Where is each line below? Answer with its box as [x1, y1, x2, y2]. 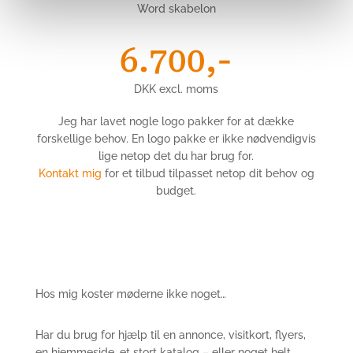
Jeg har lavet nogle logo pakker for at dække [58, 115, 295, 128]
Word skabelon [136, 2, 216, 15]
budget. [156, 184, 197, 197]
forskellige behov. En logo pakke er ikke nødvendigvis [36, 132, 316, 145]
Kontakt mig [38, 167, 102, 180]
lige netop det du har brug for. [98, 150, 255, 162]
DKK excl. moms [134, 83, 219, 95]
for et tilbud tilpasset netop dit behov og [101, 167, 314, 180]
